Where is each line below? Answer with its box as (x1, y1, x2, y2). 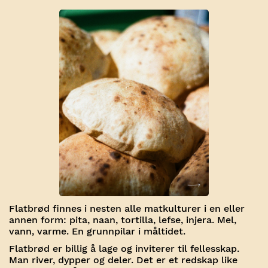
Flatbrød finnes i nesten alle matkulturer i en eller (9, 202, 245, 214)
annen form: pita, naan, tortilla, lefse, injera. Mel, (9, 214, 236, 226)
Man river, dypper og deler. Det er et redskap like (9, 254, 237, 266)
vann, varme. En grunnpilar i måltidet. (9, 225, 185, 237)
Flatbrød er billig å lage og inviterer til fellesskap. (9, 242, 239, 254)
